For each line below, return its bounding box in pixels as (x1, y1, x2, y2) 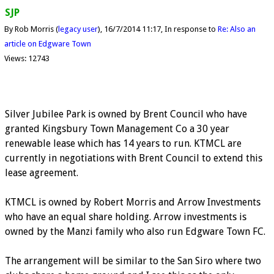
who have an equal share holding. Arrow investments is (5, 210, 246, 223)
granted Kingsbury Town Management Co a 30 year (5, 122, 229, 135)
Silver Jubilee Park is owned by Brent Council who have (5, 108, 247, 120)
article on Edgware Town (4, 39, 91, 49)
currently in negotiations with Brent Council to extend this (5, 152, 262, 164)
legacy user (57, 24, 98, 34)
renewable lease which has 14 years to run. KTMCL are (5, 137, 242, 149)
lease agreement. (5, 166, 78, 179)
